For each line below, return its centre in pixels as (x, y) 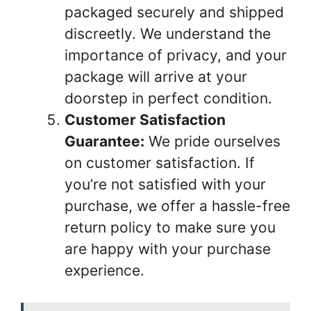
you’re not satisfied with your (165, 184)
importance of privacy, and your (176, 55)
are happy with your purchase (168, 249)
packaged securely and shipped (174, 12)
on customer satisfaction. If (160, 162)
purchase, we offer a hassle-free (177, 205)
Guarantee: (104, 141)
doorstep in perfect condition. (168, 98)
